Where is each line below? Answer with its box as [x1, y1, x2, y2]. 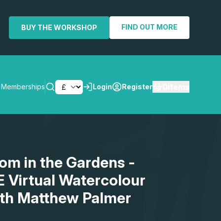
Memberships [1, 82, 45, 91]
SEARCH [147, 140, 177, 149]
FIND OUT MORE [121, 23, 178, 31]
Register [122, 82, 152, 91]
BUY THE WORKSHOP [21, 23, 97, 32]
